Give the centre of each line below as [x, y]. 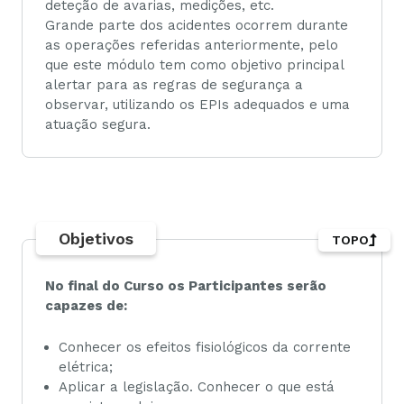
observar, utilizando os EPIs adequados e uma [197, 105]
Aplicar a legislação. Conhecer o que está [197, 387]
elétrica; [86, 367]
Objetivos [96, 239]
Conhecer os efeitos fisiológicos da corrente [205, 348]
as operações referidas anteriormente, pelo [192, 45]
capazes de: [88, 306]
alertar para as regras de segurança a [174, 85]
